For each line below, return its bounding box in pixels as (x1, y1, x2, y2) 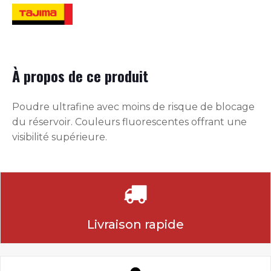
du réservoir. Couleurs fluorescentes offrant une (12, 116, 247, 128)
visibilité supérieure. (12, 131, 107, 143)
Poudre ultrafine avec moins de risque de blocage (12, 101, 255, 113)
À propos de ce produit (12, 65, 148, 87)
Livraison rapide (87, 217, 184, 232)
